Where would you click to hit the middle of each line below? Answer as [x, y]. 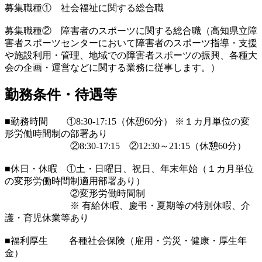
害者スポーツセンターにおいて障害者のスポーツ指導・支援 [131, 43]
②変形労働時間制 [75, 194]
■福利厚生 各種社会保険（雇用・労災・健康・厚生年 [126, 241]
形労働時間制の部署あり [56, 134]
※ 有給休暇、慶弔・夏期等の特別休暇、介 [127, 206]
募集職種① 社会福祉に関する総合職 [84, 8]
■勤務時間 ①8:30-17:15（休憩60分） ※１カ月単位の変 [127, 122]
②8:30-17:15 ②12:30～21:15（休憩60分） [125, 146]
